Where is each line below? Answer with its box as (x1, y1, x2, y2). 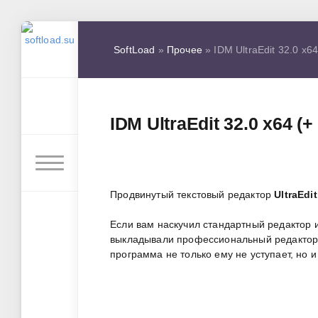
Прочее (166, 43, 202, 55)
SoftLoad (114, 43, 155, 55)
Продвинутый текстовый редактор (110, 189, 275, 201)
